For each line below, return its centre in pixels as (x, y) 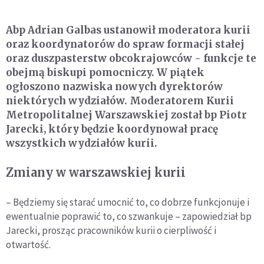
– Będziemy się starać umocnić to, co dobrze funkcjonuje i (128, 202)
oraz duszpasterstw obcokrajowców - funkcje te (131, 59)
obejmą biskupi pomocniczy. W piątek (105, 73)
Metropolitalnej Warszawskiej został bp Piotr (126, 115)
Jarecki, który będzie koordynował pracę (112, 129)
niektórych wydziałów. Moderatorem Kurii (120, 101)
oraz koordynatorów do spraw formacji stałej (125, 44)
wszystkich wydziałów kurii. (82, 143)
